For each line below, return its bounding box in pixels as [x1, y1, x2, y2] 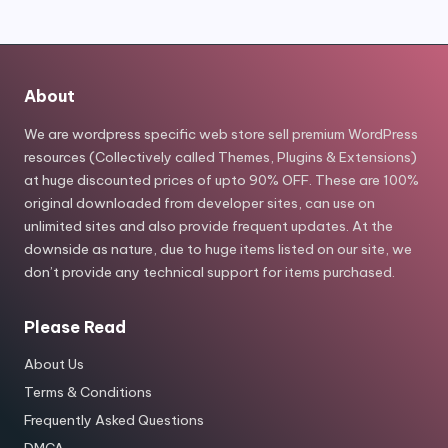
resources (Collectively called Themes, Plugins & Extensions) [24, 148, 417, 167]
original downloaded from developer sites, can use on [24, 194, 375, 213]
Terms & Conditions [24, 383, 152, 402]
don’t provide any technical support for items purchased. [24, 263, 395, 282]
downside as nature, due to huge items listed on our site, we [24, 240, 412, 259]
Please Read [24, 317, 126, 338]
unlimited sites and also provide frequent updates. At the [24, 217, 393, 236]
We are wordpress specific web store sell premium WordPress [24, 125, 418, 144]
